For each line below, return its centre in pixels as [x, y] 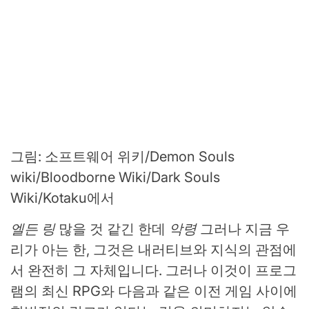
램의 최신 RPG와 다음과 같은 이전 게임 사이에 [154, 291]
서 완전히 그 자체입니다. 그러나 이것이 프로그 [153, 270]
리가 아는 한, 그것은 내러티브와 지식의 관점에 [153, 249]
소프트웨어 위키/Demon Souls [140, 156]
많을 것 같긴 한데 [112, 229]
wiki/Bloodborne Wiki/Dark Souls [115, 177]
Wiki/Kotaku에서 [62, 198]
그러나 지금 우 [243, 229]
